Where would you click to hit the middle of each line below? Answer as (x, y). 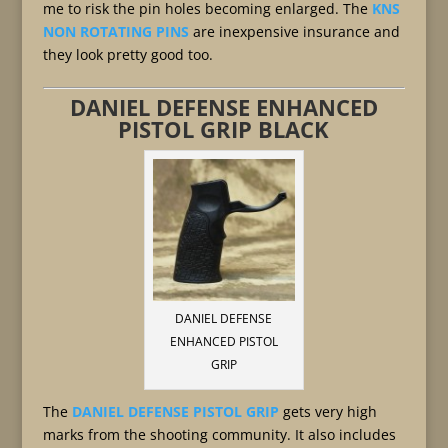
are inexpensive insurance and (294, 31)
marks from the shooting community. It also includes (219, 434)
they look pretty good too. (127, 54)
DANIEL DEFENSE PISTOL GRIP (175, 411)
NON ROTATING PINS (115, 31)
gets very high (327, 411)
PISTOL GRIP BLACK (224, 129)
